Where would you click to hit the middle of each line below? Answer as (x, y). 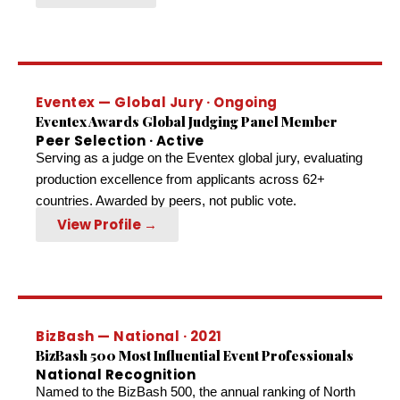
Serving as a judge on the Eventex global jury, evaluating (199, 158)
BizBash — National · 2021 (129, 337)
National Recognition (116, 375)
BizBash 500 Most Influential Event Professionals (195, 356)
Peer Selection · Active (120, 141)
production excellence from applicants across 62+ (180, 179)
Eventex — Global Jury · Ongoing (157, 103)
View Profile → (107, 225)
